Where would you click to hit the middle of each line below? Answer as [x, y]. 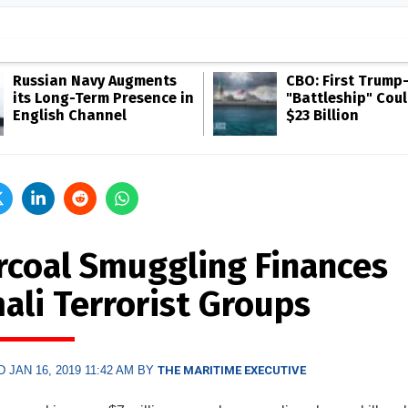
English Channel [70, 115]
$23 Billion [322, 115]
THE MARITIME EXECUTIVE [231, 370]
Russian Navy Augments [95, 81]
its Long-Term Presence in [103, 98]
